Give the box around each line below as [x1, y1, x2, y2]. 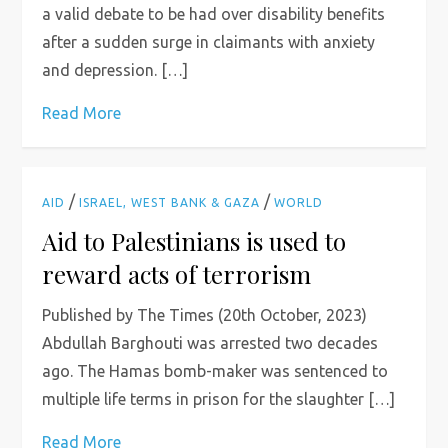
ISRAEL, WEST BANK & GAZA [79, 196, 261, 209]
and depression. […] [42, 61, 189, 79]
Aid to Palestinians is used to [42, 225, 347, 257]
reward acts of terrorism [42, 258, 312, 290]
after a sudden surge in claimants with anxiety [42, 33, 376, 51]
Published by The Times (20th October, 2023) [42, 306, 368, 324]
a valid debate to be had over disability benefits [42, 5, 386, 23]
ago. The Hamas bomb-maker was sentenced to [42, 362, 389, 380]
